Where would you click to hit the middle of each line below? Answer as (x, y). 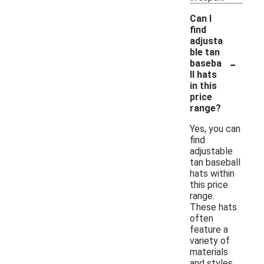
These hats (213, 207)
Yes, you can (215, 128)
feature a (209, 229)
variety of (210, 240)
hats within (212, 173)
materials (209, 252)
